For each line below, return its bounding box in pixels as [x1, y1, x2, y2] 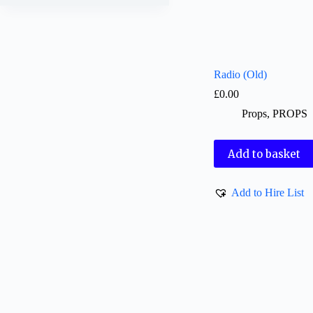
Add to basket [228, 147, 301, 161]
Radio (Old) [214, 68, 268, 81]
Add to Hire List [231, 186, 305, 198]
